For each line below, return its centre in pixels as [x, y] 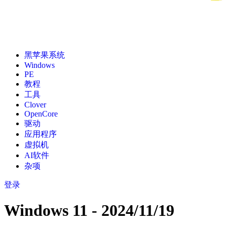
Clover [35, 105]
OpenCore [41, 114]
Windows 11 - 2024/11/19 [89, 211]
